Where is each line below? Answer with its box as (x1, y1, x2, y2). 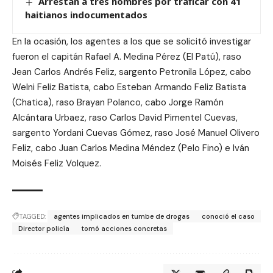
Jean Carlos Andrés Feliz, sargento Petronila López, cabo (12, 65, 251, 78)
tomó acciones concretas (82, 224, 167, 233)
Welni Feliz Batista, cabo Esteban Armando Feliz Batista (12, 80, 246, 93)
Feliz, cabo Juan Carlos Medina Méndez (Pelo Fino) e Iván (12, 141, 249, 154)
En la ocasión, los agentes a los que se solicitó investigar (12, 35, 251, 48)
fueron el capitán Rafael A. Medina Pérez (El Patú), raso (12, 50, 241, 63)
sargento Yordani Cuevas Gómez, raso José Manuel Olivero (12, 126, 260, 139)
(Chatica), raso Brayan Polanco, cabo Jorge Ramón (12, 96, 224, 108)
